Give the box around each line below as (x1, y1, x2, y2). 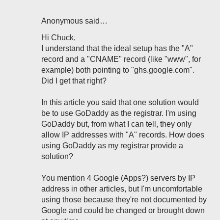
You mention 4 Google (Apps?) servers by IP (41, 174, 195, 182)
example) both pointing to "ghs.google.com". (41, 66, 194, 74)
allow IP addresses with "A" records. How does (41, 131, 204, 139)
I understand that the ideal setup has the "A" (41, 44, 193, 53)
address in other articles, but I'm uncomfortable (41, 185, 202, 193)
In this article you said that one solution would (41, 98, 199, 107)
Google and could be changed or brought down (41, 206, 205, 215)
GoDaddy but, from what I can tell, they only (41, 120, 192, 128)
